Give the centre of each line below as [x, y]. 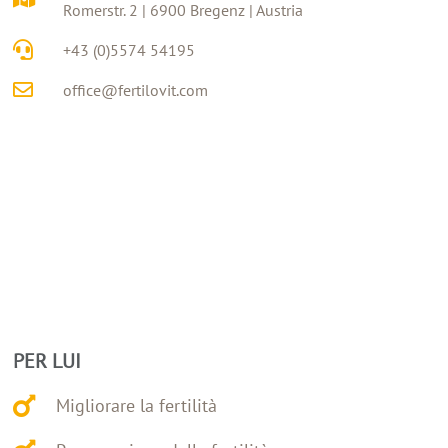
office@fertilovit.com [136, 90]
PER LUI [47, 360]
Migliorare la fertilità [136, 406]
